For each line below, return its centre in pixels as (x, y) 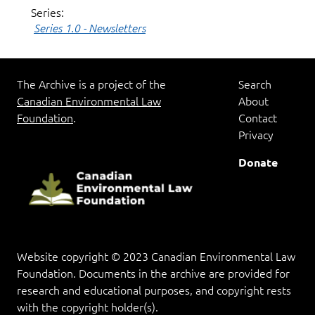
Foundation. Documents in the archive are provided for (153, 273)
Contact (257, 117)
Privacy (256, 134)
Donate (258, 162)
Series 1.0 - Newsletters (90, 27)
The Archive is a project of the (91, 84)
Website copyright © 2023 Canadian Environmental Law (156, 256)
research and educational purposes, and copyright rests (154, 290)
